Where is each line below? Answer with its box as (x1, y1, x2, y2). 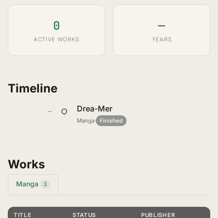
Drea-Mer (77, 104, 112, 113)
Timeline (8, 81, 57, 95)
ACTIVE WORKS (33, 36, 80, 43)
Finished (100, 117, 123, 124)
